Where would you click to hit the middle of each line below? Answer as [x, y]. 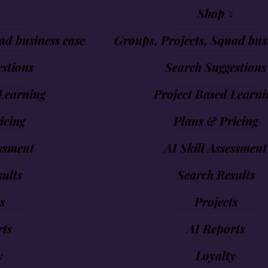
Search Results [216, 174]
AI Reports [216, 228]
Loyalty [216, 255]
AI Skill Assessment [216, 147]
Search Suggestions [216, 67]
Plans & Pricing [216, 121]
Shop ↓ [216, 13]
